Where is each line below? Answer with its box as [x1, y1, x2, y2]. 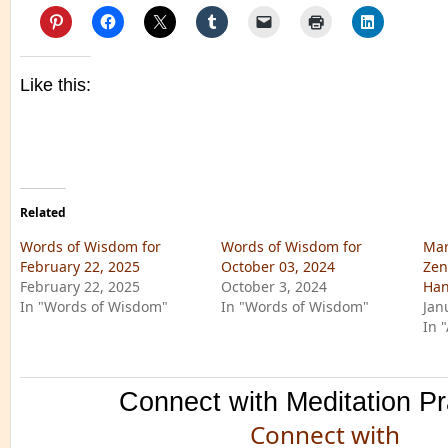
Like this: [20, 75, 91, 95]
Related [20, 204, 66, 221]
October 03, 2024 [221, 257, 336, 276]
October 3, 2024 [221, 277, 328, 296]
